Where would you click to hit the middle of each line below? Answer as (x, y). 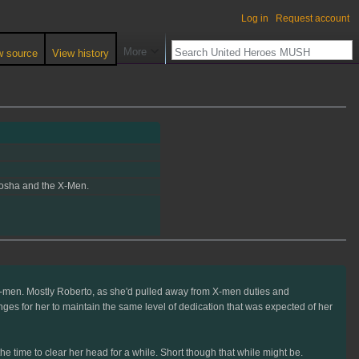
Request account (313, 19)
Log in (255, 19)
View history (81, 54)
